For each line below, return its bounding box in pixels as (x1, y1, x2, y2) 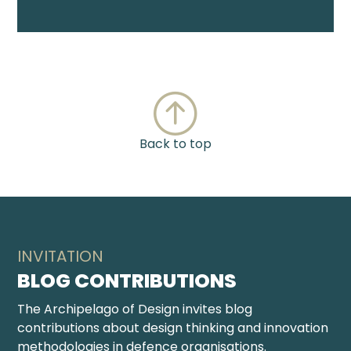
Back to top (139, 135, 212, 153)
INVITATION (17, 245, 104, 267)
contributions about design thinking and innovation (17, 319, 329, 337)
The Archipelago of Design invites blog (17, 300, 253, 318)
